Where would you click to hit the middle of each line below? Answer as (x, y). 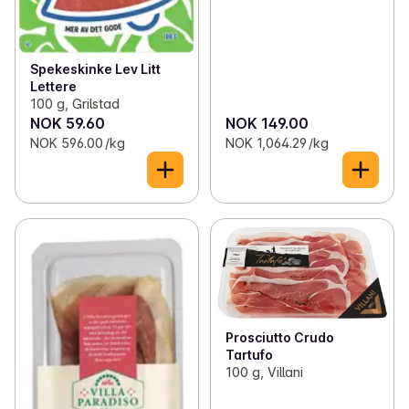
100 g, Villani (264, 372)
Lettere (53, 87)
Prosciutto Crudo (279, 337)
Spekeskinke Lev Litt (95, 69)
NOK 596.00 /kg (78, 143)
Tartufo (249, 354)
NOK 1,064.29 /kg (277, 143)
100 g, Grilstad (75, 104)
